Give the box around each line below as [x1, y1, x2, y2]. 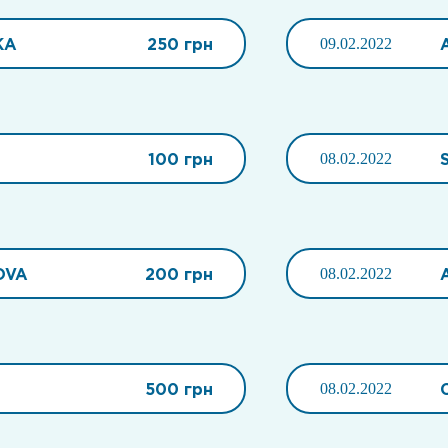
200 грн [144, 264, 213, 283]
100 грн [147, 149, 213, 168]
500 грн [144, 379, 213, 398]
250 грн [146, 34, 213, 53]
